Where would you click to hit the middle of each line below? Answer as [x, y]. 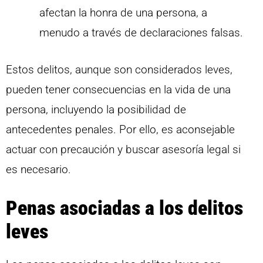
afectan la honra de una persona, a [123, 13]
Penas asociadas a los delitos [124, 208]
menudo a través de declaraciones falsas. [141, 33]
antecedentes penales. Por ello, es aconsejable [120, 129]
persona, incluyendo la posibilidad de [96, 109]
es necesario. [38, 169]
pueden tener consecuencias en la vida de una [118, 89]
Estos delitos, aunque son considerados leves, [119, 69]
